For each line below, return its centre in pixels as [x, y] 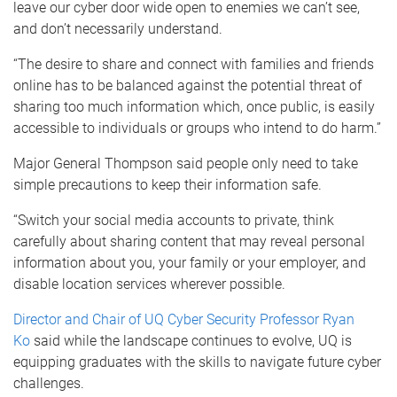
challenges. [54, 383]
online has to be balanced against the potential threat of [187, 86]
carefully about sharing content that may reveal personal [189, 241]
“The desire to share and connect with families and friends [194, 64]
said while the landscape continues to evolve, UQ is [191, 341]
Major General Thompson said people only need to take [186, 163]
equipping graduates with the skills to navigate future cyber [197, 362]
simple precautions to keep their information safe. [167, 185]
